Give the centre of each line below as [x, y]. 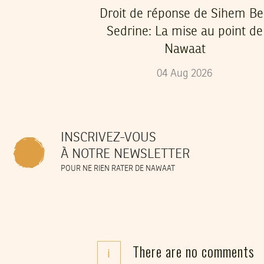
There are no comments [194, 251]
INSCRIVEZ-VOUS [108, 138]
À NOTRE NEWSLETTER [125, 155]
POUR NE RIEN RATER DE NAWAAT [118, 169]
